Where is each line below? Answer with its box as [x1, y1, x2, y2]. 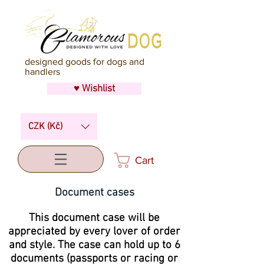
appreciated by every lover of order [8, 225, 180, 239]
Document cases [54, 186, 134, 200]
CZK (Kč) [28, 120, 62, 133]
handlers [25, 67, 60, 77]
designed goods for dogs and [25, 57, 144, 67]
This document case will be [29, 212, 160, 225]
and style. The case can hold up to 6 [8, 239, 180, 252]
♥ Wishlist [74, 83, 115, 95]
